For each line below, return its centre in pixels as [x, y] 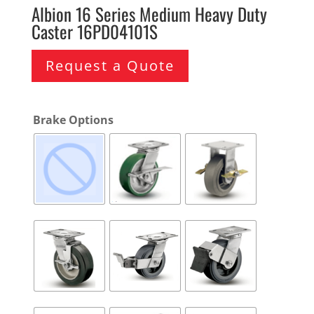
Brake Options [73, 120]
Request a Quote [110, 65]
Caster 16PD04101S [94, 31]
